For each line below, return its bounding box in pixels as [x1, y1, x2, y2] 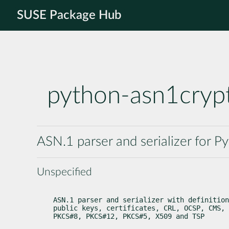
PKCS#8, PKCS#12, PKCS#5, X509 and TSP [53, 212, 204, 220]
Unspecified [37, 166, 92, 177]
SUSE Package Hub [17, 9, 122, 21]
